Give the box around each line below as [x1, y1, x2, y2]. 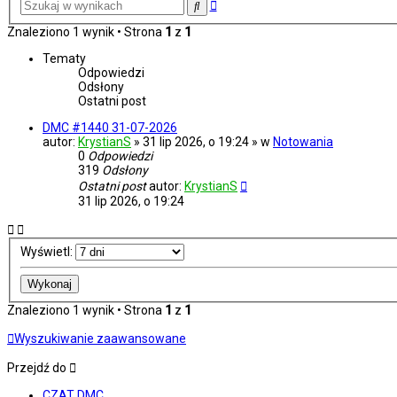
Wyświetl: [19, 245, 75, 260]
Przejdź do [7, 361, 66, 376]
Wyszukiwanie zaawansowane [14, 331, 186, 346]
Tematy [43, 51, 86, 66]
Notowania [273, 135, 333, 150]
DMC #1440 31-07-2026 [43, 121, 177, 136]
